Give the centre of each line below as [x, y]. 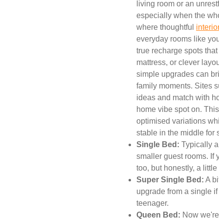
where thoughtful [166, 27]
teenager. [153, 203]
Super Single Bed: [170, 180]
